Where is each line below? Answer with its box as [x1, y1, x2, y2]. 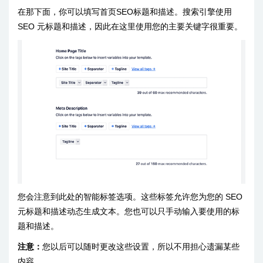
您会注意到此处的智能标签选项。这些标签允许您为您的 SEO [18, 192, 242, 202]
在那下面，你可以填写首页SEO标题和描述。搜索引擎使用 [18, 7, 232, 17]
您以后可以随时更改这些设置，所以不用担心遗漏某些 [42, 242, 240, 252]
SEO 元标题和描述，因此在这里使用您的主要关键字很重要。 [18, 22, 242, 32]
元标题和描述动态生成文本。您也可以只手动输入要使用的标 [18, 207, 240, 217]
